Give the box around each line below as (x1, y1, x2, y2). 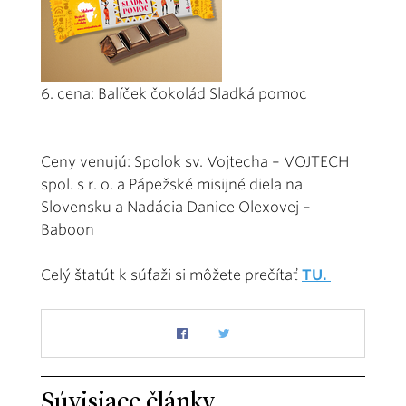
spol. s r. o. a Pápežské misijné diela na (41, 175, 303, 193)
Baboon (41, 220, 94, 238)
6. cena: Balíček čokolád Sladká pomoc (41, 84, 307, 102)
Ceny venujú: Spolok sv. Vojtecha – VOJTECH (41, 152, 349, 170)
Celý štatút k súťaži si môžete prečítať (41, 266, 302, 284)
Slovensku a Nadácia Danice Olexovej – (41, 198, 311, 216)
